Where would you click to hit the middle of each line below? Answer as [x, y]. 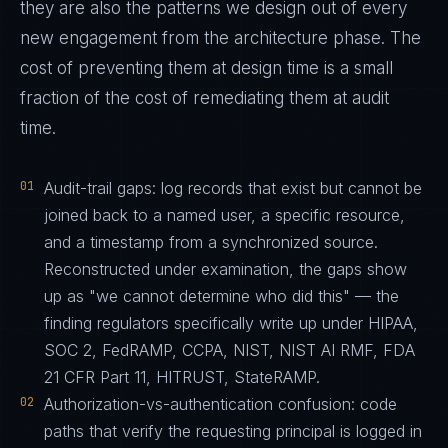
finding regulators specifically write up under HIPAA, [231, 323]
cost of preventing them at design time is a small [206, 68]
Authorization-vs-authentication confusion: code [220, 404]
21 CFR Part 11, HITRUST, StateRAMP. [182, 377]
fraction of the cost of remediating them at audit [204, 98]
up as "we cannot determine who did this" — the [221, 296]
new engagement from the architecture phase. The [220, 38]
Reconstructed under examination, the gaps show [225, 269]
